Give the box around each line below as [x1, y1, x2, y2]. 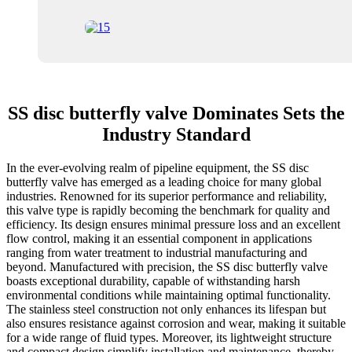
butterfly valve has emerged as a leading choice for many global [6, 175, 321, 189]
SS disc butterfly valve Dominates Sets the [7, 103, 345, 124]
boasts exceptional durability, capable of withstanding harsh [6, 274, 300, 288]
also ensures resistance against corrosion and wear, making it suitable [6, 317, 346, 331]
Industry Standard [101, 124, 251, 145]
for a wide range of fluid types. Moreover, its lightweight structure [6, 331, 332, 345]
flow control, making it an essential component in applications [6, 232, 312, 246]
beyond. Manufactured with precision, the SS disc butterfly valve [6, 260, 328, 274]
